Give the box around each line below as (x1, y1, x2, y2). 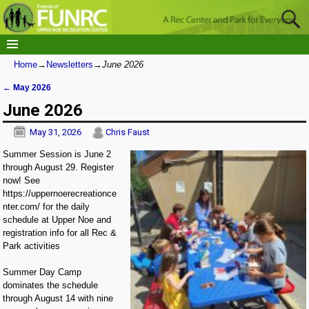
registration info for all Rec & (3, 227, 117, 238)
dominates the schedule (3, 280, 99, 291)
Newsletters (46, 59, 93, 70)
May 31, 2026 (30, 126, 82, 137)
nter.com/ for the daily (3, 201, 90, 212)
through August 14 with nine (3, 293, 114, 304)
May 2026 (11, 82, 52, 92)
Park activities (3, 240, 61, 251)
